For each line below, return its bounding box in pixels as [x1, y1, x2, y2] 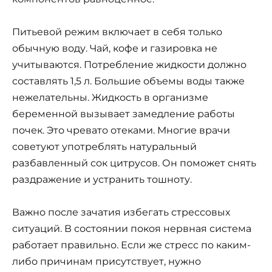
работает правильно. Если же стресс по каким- [12, 239, 251, 251]
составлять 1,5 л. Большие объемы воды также [12, 75, 245, 87]
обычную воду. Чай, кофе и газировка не [12, 42, 217, 54]
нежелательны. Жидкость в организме [12, 91, 208, 103]
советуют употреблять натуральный [12, 140, 197, 152]
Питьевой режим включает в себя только [12, 25, 222, 38]
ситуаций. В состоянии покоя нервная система [12, 223, 251, 235]
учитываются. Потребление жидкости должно [12, 58, 246, 70]
